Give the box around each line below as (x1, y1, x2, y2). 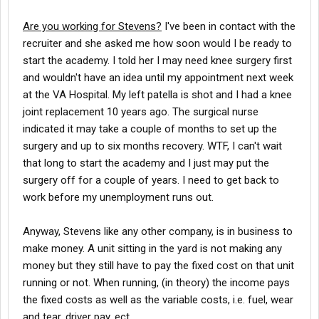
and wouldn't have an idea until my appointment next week (23, 71, 293, 84)
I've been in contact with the (162, 20, 296, 33)
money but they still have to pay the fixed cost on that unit (23, 259, 294, 272)
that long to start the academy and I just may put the (23, 157, 269, 169)
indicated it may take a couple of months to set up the (23, 122, 277, 135)
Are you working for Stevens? (23, 20, 162, 33)
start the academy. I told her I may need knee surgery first (23, 54, 292, 67)
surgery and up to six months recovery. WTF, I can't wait (23, 140, 282, 152)
